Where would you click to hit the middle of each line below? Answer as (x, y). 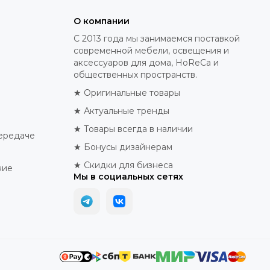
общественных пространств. (137, 75)
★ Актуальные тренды (121, 111)
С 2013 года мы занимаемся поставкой (157, 39)
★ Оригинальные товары (127, 93)
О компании (102, 21)
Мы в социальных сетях (128, 177)
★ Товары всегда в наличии (133, 129)
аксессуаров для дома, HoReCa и (146, 63)
